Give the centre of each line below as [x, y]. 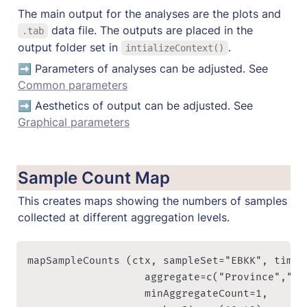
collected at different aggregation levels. [124, 217]
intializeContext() [174, 48]
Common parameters [73, 85]
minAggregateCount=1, [151, 293]
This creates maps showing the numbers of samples [152, 200]
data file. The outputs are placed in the [150, 30]
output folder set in [70, 47]
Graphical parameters [74, 122]
